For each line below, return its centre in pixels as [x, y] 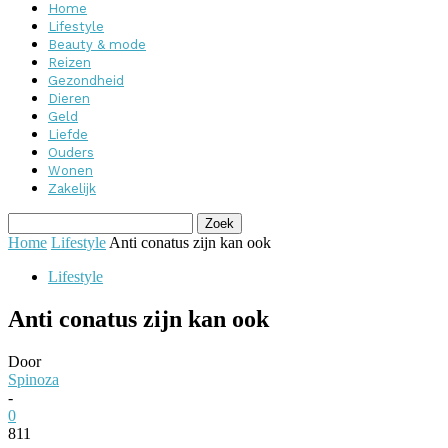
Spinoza [33, 379]
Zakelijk [72, 188]
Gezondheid [86, 80]
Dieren [69, 98]
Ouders [71, 152]
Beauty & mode [97, 44]
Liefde [68, 134]
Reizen [69, 62]
